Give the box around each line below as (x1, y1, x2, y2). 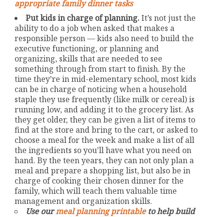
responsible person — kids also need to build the (15, 32, 194, 44)
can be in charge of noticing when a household (15, 83, 187, 94)
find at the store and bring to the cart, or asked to (15, 124, 198, 135)
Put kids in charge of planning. (26, 12, 140, 23)
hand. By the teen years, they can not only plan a (15, 155, 194, 166)
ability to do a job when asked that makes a (15, 22, 175, 33)
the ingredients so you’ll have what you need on (15, 144, 192, 155)
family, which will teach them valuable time (15, 185, 177, 196)
